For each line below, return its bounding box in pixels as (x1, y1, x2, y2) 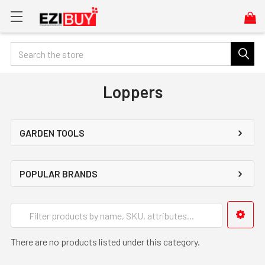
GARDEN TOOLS (20, 127, 85, 138)
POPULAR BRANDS (20, 168, 98, 179)
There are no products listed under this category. (11, 236, 200, 248)
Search (11, 43, 38, 54)
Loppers (102, 82, 163, 102)
